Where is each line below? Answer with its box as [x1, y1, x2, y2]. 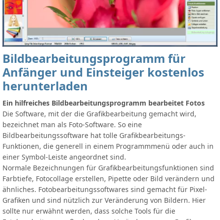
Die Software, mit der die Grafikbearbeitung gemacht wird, [2, 109, 196, 119]
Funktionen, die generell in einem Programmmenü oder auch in [2, 141, 214, 151]
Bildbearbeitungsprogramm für [2, 51, 186, 67]
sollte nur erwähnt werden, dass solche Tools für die [2, 206, 175, 216]
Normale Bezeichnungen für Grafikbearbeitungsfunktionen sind [2, 163, 214, 173]
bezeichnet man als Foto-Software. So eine [2, 120, 142, 130]
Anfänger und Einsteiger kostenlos [2, 64, 204, 81]
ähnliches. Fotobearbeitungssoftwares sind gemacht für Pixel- [2, 185, 207, 194]
